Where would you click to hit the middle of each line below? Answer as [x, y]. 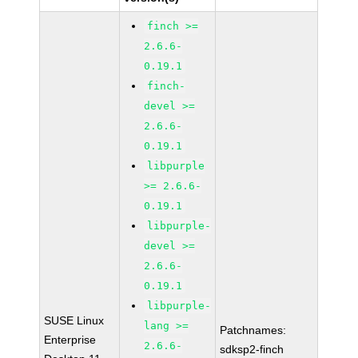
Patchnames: [253, 330]
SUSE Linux [74, 320]
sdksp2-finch [252, 349]
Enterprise [70, 340]
